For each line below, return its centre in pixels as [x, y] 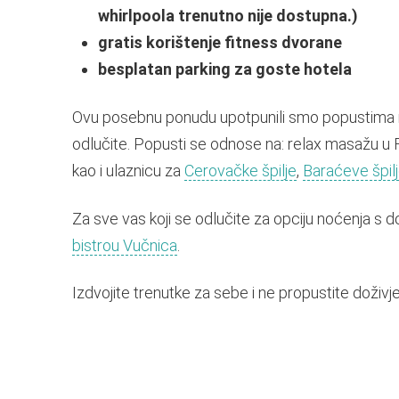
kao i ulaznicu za [128, 171]
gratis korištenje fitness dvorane [222, 43]
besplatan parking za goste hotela [225, 69]
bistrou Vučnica [124, 245]
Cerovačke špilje [240, 171]
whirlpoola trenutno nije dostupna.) [228, 16]
